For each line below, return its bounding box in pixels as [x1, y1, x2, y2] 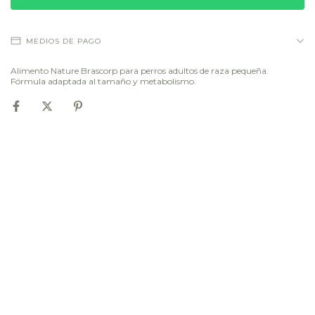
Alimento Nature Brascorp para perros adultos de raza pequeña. [11, 65, 269, 76]
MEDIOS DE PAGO [26, 37, 101, 46]
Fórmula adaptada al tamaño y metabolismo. [11, 76, 196, 86]
